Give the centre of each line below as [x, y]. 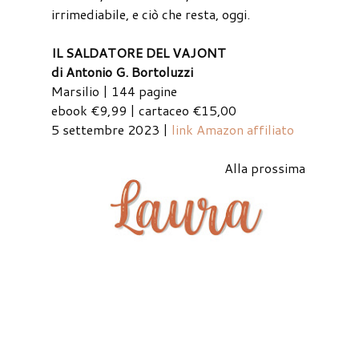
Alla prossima [264, 168]
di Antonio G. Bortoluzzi [122, 72]
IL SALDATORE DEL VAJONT [139, 53]
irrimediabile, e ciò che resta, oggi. [151, 14]
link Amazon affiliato [233, 130]
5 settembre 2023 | [111, 130]
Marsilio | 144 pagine [114, 91]
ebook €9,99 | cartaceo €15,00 [144, 111]
